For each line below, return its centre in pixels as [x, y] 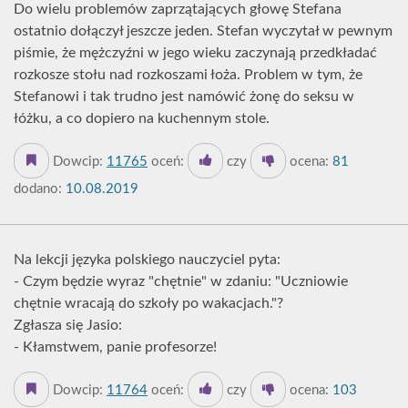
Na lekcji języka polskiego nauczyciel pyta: [147, 260]
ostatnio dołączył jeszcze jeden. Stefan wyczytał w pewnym [203, 31]
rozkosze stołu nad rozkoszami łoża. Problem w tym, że [188, 75]
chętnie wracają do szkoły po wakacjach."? [148, 303]
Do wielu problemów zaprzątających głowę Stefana [178, 9]
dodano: [38, 189]
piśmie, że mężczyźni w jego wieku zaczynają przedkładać [195, 53]
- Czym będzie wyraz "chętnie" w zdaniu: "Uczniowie [181, 281]
